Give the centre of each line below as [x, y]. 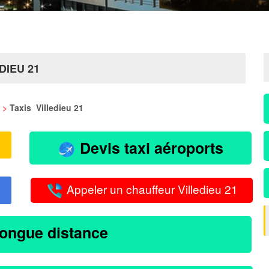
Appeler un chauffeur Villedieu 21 [151, 189]
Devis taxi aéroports [150, 148]
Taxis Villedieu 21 [47, 107]
